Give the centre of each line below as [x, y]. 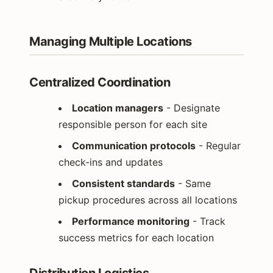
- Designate [192, 108]
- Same [193, 183]
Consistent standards [123, 183]
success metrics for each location [136, 237]
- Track [207, 221]
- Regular [218, 145]
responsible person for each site [133, 124]
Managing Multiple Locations [111, 41]
